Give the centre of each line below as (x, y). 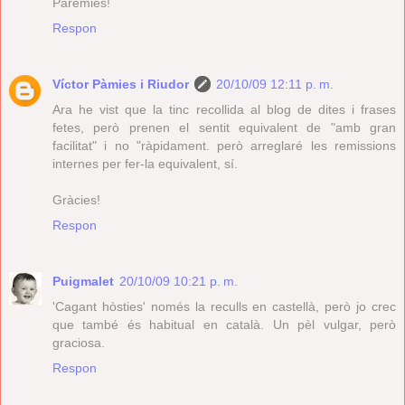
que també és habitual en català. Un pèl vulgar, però (224, 324)
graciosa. (79, 342)
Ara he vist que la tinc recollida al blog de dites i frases (224, 109)
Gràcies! (76, 199)
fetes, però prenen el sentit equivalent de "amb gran (224, 127)
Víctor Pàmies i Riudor (121, 84)
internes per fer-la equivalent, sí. (145, 163)
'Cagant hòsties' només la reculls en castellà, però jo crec (224, 306)
